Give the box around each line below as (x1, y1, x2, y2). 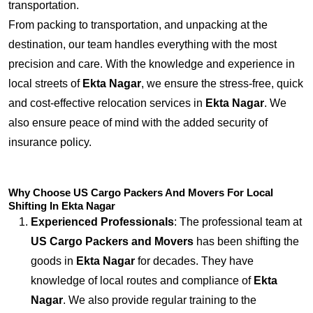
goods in (31, 255, 76, 267)
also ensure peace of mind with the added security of (8, 117, 268, 129)
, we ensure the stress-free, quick (141, 78, 303, 89)
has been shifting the (194, 235, 299, 247)
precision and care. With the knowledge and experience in (8, 58, 295, 70)
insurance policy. (8, 136, 92, 148)
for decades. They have (135, 255, 254, 267)
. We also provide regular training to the (63, 294, 256, 306)
